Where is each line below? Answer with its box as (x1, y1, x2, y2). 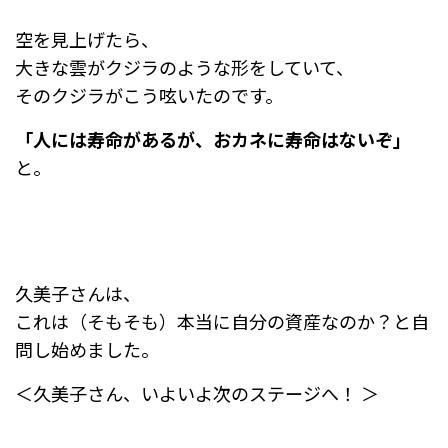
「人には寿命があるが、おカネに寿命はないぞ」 (15, 126, 411, 152)
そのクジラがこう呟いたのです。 (15, 82, 283, 108)
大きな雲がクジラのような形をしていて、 (15, 54, 354, 80)
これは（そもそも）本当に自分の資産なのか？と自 (15, 308, 429, 334)
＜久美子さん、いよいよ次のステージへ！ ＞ (15, 380, 379, 406)
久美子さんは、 (15, 280, 141, 306)
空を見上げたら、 (15, 26, 159, 52)
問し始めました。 (15, 336, 159, 362)
